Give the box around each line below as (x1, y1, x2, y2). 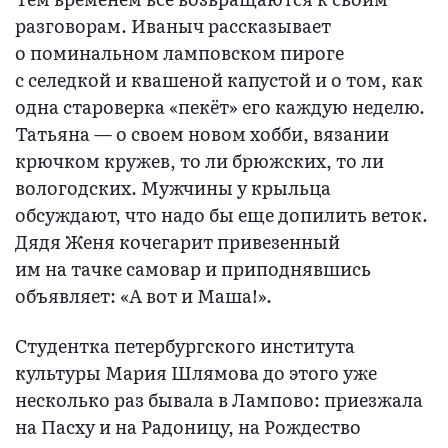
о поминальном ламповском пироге (15, 39, 344, 67)
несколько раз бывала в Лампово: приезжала (15, 386, 423, 414)
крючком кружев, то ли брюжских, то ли (15, 147, 384, 175)
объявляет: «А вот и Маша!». (15, 282, 272, 310)
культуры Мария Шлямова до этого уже (15, 359, 377, 387)
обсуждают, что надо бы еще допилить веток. (15, 201, 428, 229)
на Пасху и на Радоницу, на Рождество (15, 413, 361, 441)
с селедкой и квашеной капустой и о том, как (15, 66, 423, 94)
